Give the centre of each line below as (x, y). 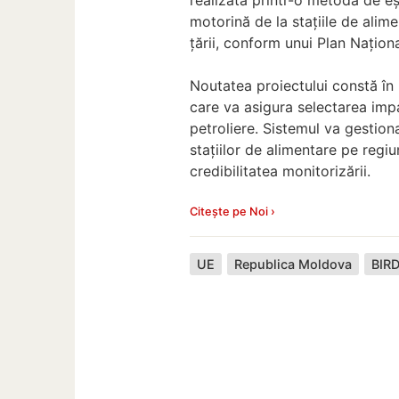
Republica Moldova (293, 264)
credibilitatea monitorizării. (281, 171)
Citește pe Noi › (233, 211)
